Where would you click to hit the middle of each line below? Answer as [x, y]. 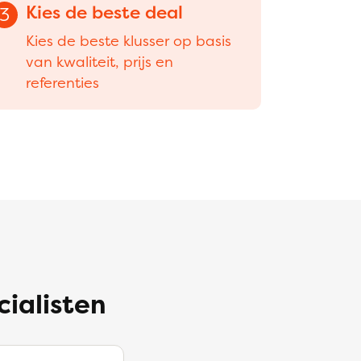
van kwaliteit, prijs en [100, 62]
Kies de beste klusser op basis [129, 41]
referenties [63, 83]
